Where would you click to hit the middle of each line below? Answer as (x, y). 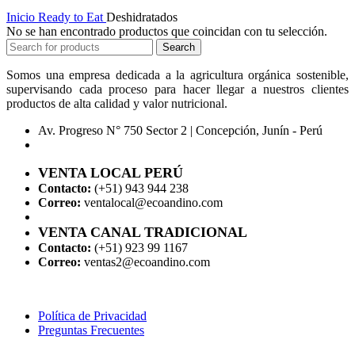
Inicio (22, 17)
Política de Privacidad (92, 315)
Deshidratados (142, 17)
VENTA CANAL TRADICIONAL (143, 232)
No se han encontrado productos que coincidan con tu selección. (167, 31)
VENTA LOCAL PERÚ (111, 172)
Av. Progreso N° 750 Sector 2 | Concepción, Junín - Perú (180, 130)
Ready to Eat (72, 17)
